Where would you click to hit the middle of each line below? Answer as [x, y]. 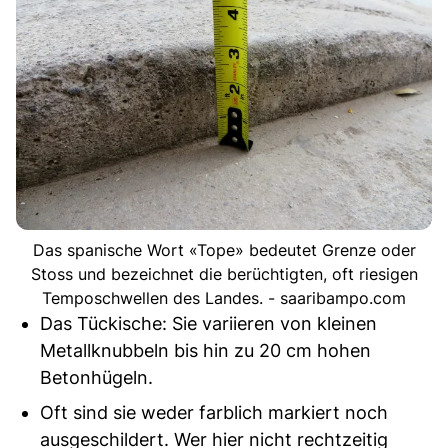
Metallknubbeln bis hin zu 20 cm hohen [205, 350]
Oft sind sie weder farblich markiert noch [214, 412]
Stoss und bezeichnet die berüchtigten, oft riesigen [224, 273]
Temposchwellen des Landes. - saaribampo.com [224, 297]
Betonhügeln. [96, 377]
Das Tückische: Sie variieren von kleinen [208, 323]
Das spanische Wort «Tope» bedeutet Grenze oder [224, 249]
